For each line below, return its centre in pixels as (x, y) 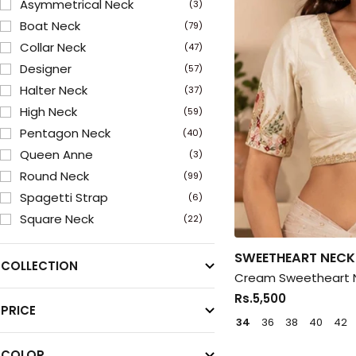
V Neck (40, 262)
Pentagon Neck (65, 133)
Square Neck (57, 219)
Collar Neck (53, 48)
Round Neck (54, 176)
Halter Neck (54, 91)
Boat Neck (50, 26)
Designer (46, 69)
